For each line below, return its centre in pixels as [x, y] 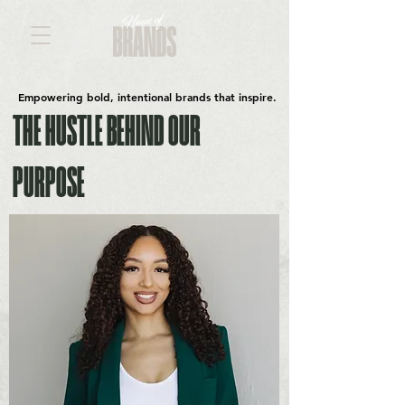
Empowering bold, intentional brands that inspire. [147, 97]
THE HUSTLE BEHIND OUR [107, 132]
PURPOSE [49, 184]
